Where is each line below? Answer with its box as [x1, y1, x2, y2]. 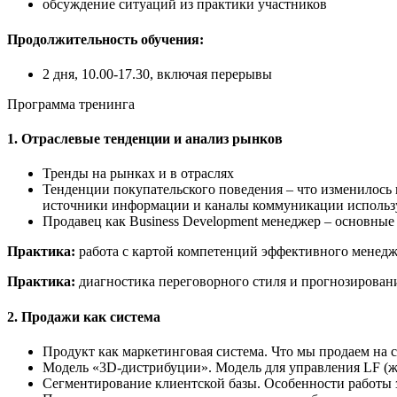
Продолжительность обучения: [7, 31, 204, 47]
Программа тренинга [7, 96, 135, 112]
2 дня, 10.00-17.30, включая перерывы [43, 66, 272, 82]
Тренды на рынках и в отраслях [43, 166, 234, 182]
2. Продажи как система [7, 308, 160, 324]
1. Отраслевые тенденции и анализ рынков [7, 131, 283, 147]
